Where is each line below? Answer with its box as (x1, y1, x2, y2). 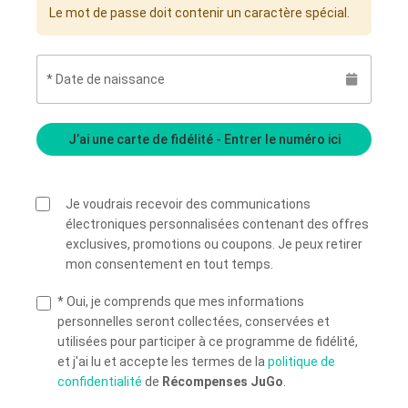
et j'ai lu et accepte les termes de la (57, 353, 269, 369)
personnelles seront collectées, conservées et (57, 313, 331, 329)
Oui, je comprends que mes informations (66, 293, 305, 309)
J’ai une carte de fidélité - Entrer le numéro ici (67, 132, 341, 148)
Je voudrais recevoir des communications (66, 197, 311, 212)
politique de (268, 353, 336, 369)
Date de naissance (55, 71, 165, 87)
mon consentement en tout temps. (66, 257, 274, 272)
